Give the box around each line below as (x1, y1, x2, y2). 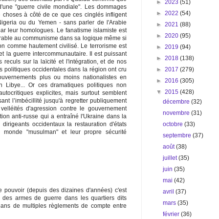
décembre (163, 98, 192, 105)
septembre (163, 132, 193, 139)
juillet (163, 154, 179, 161)
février (163, 211, 181, 218)
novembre (163, 109, 192, 116)
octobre (163, 121, 185, 128)
